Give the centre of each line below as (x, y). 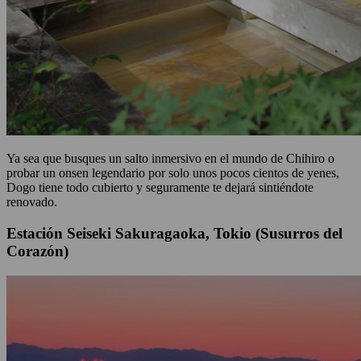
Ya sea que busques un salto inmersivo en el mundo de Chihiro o (170, 159)
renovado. (33, 202)
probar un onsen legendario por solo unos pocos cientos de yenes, (173, 173)
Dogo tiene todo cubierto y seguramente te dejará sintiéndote (160, 188)
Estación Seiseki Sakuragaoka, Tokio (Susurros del (174, 233)
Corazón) (39, 251)
